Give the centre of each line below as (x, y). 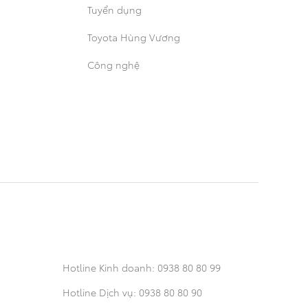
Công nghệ (113, 65)
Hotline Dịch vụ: (99, 293)
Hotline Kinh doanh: (109, 268)
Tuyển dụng (114, 10)
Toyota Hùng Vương (134, 37)
